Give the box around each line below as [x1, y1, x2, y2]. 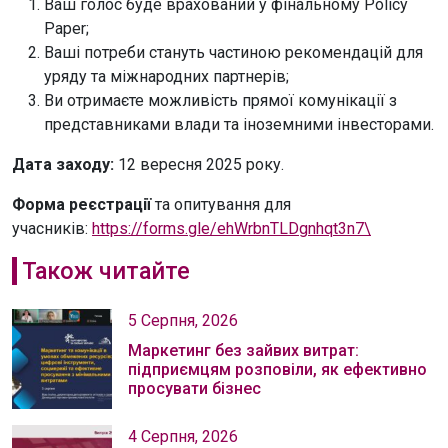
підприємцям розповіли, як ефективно [128, 360, 427, 380]
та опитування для [151, 195, 291, 215]
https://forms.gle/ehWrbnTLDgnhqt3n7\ [92, 219, 371, 239]
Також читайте [21, 257, 190, 286]
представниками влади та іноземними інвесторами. [44, 115, 434, 135]
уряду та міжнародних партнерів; [44, 67, 289, 87]
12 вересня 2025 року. [114, 155, 284, 175]
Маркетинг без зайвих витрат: [128, 341, 359, 361]
